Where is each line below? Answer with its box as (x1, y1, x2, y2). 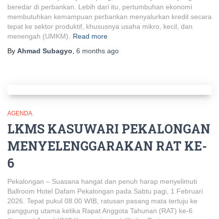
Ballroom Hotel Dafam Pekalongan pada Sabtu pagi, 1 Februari (7, 187, 203, 195)
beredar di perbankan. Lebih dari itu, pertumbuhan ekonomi (7, 3, 192, 11)
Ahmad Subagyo (17, 47, 72, 55)
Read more (73, 32, 108, 40)
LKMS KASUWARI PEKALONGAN (7, 121, 210, 137)
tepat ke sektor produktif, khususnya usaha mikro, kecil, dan (7, 22, 193, 30)
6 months (76, 47, 105, 55)
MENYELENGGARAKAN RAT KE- (7, 138, 207, 154)
